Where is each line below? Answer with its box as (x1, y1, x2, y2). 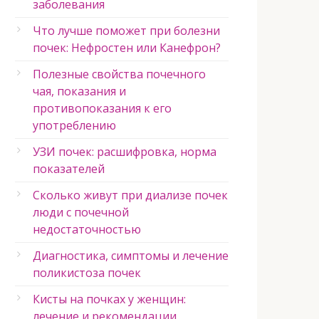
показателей (33, 161, 105, 177)
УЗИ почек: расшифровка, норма (33, 144, 216, 159)
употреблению (33, 117, 116, 133)
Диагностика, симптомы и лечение (33, 248, 229, 263)
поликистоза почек (33, 265, 141, 281)
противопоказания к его (33, 100, 172, 116)
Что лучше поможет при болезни (33, 23, 220, 38)
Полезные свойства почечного (33, 66, 206, 82)
